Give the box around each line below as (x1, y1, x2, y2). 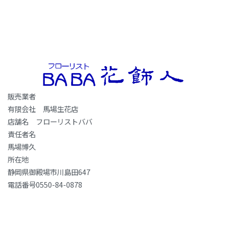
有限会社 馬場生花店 (8, 103, 78, 115)
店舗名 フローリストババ (8, 116, 92, 127)
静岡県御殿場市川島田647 (8, 166, 90, 178)
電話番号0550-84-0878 (8, 179, 82, 190)
